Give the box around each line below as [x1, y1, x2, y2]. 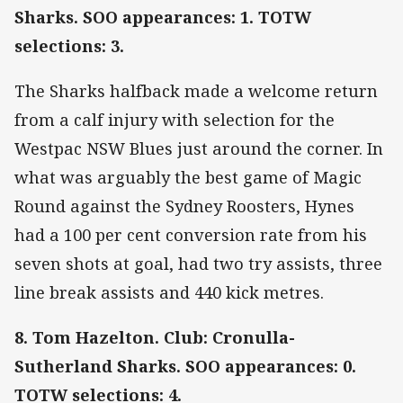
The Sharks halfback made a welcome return [14, 80, 378, 103]
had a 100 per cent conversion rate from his [14, 224, 367, 246]
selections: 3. [14, 35, 124, 58]
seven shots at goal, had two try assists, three [14, 253, 382, 275]
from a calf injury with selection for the [14, 109, 335, 131]
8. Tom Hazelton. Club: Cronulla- [14, 327, 295, 349]
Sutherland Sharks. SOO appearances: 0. [14, 355, 356, 378]
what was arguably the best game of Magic [14, 166, 362, 189]
